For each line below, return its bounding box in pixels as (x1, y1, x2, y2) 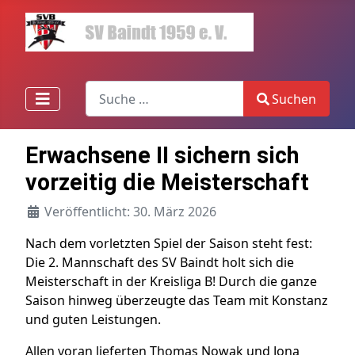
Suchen (272, 90, 316, 108)
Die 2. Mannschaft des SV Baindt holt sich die (25, 254, 294, 272)
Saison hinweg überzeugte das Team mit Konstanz (25, 292, 328, 310)
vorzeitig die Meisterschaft (25, 169, 309, 197)
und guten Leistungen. (25, 311, 161, 329)
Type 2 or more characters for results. (84, 116, 312, 135)
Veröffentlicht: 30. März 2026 (44, 203, 216, 221)
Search (84, 81, 126, 99)
